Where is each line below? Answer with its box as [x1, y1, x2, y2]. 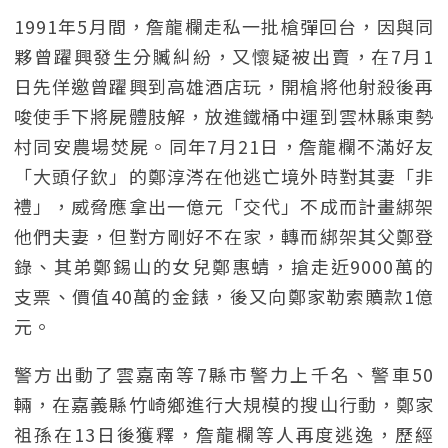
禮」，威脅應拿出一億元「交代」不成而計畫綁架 [14, 193, 434, 219]
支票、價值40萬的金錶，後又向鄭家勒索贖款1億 [14, 283, 434, 309]
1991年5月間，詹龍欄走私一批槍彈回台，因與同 [14, 13, 434, 39]
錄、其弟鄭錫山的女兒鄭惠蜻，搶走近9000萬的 [14, 253, 434, 279]
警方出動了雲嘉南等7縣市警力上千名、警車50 [14, 361, 434, 387]
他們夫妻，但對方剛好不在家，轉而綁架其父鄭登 [14, 223, 434, 249]
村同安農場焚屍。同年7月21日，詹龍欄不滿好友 [14, 133, 434, 159]
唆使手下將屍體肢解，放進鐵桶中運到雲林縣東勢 [14, 103, 434, 129]
